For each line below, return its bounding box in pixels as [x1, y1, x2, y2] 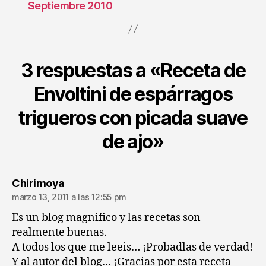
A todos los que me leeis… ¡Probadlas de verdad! [12, 240, 253, 254]
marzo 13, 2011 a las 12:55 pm [12, 192, 127, 202]
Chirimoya [12, 177, 65, 189]
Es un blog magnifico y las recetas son [12, 211, 201, 224]
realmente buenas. [12, 226, 107, 239]
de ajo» [102, 130, 164, 153]
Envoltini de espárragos [33, 83, 233, 106]
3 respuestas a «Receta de [20, 59, 246, 82]
